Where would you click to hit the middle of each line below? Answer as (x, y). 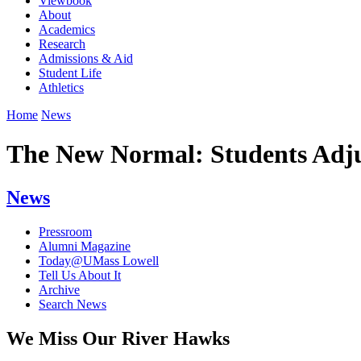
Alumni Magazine (85, 246)
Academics (67, 29)
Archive (59, 289)
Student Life (70, 73)
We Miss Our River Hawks (118, 338)
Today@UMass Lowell (99, 260)
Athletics (61, 87)
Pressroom (65, 231)
